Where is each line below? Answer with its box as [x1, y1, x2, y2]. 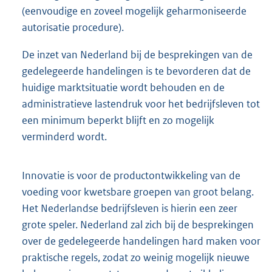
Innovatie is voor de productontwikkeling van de [22, 168, 240, 182]
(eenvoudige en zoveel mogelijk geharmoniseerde [22, 4, 246, 18]
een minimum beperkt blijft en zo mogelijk [22, 113, 214, 127]
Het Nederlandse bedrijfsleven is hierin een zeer [22, 201, 237, 215]
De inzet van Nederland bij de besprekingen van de [22, 47, 253, 61]
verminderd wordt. [22, 129, 107, 143]
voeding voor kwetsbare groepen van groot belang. [22, 185, 254, 199]
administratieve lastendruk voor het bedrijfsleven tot [22, 97, 260, 110]
